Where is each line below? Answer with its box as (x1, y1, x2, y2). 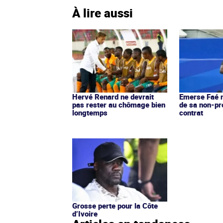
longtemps (72, 107, 108, 117)
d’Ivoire (72, 208, 98, 219)
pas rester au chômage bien (72, 99, 165, 110)
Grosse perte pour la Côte (72, 200, 158, 211)
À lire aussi (72, 4, 133, 21)
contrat (179, 107, 204, 117)
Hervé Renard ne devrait (72, 91, 154, 102)
